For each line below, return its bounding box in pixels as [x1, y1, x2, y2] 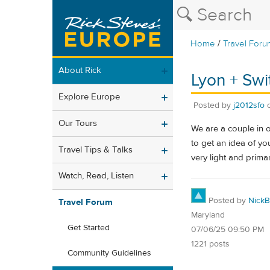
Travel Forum [58, 196, 113, 209]
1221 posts [191, 238, 230, 250]
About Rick [58, 64, 101, 77]
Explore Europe [58, 91, 120, 103]
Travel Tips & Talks [58, 143, 133, 155]
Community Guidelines [67, 248, 151, 259]
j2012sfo [233, 99, 265, 111]
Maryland [191, 209, 225, 221]
